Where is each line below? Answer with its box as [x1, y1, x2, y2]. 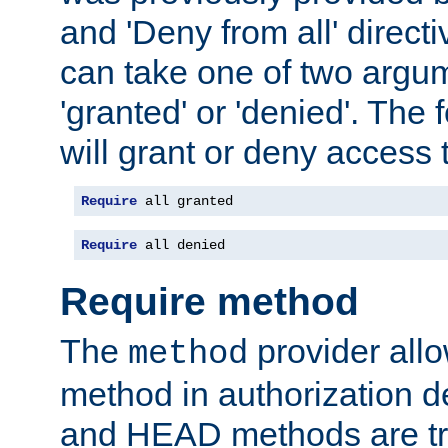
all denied [137, 236, 225, 253]
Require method [60, 280, 359, 324]
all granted [137, 192, 233, 209]
